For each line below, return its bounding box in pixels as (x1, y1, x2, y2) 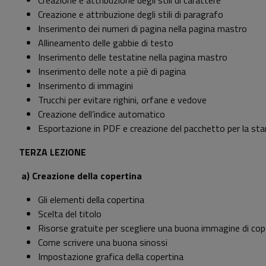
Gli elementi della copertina (38, 192, 144, 207)
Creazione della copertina (32, 169, 142, 183)
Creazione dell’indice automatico (38, 107, 165, 122)
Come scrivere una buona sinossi (38, 235, 167, 250)
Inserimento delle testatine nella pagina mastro (38, 50, 227, 65)
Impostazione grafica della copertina (38, 249, 183, 264)
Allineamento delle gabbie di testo (38, 36, 173, 50)
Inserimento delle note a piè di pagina (38, 64, 186, 79)
